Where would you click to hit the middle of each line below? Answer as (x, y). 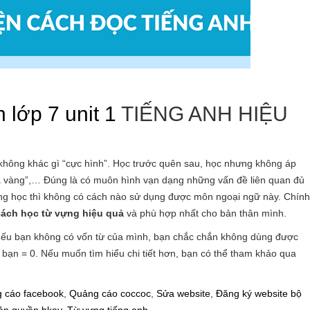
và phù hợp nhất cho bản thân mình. (205, 213)
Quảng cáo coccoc (110, 293)
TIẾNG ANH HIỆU (202, 114)
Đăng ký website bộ (259, 293)
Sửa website (183, 293)
